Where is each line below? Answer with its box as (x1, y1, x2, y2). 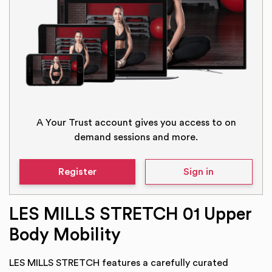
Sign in (183, 167, 214, 177)
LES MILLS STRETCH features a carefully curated (9, 258, 228, 268)
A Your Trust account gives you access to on (36, 118, 236, 127)
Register (58, 167, 97, 177)
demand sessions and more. (74, 132, 198, 142)
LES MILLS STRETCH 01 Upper (9, 206, 252, 223)
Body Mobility (9, 226, 121, 244)
